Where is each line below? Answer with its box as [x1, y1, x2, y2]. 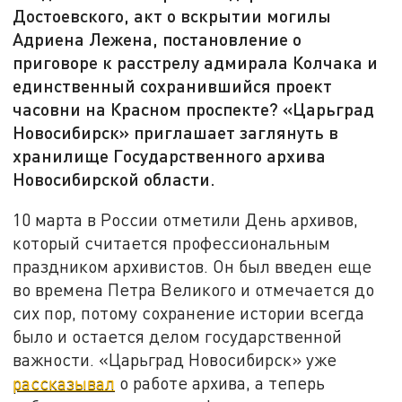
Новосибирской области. [13, 168, 216, 190]
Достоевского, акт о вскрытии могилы [13, 4, 332, 27]
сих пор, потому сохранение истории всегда [13, 301, 365, 323]
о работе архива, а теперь [115, 371, 326, 393]
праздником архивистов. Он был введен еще [13, 255, 372, 276]
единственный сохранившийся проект [13, 74, 333, 97]
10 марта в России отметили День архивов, [13, 208, 359, 230]
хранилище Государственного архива [13, 144, 327, 167]
